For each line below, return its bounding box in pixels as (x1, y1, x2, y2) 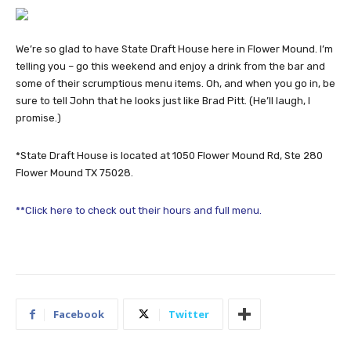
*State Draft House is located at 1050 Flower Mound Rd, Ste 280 (16, 150, 323, 162)
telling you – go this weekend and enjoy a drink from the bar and (16, 60, 325, 73)
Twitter (168, 307, 209, 322)
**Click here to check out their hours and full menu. (16, 204, 262, 217)
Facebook (53, 307, 104, 322)
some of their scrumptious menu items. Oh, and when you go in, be (16, 78, 335, 90)
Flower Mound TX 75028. (16, 167, 133, 179)
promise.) (16, 112, 61, 125)
